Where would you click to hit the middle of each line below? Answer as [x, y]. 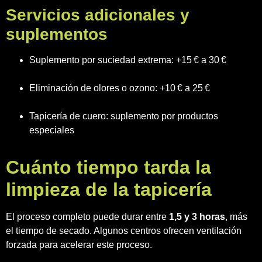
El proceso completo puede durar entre [87, 216]
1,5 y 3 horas [197, 216]
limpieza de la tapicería [109, 189]
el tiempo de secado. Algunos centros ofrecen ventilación [124, 230]
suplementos [57, 34]
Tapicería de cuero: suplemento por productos [124, 116]
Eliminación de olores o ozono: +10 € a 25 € [120, 88]
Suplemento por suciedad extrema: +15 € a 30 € [128, 60]
